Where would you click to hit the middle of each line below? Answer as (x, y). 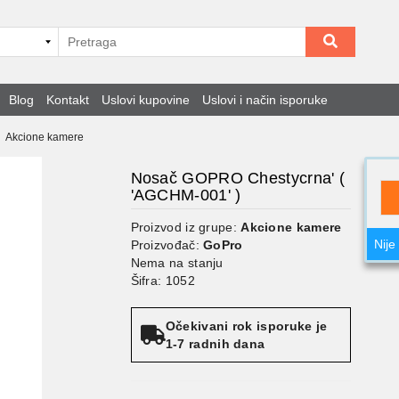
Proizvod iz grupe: (186, 227)
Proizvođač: (167, 244)
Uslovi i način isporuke (265, 99)
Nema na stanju (177, 262)
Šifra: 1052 (163, 280)
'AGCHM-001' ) (186, 195)
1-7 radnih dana (215, 343)
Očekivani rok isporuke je (246, 326)
